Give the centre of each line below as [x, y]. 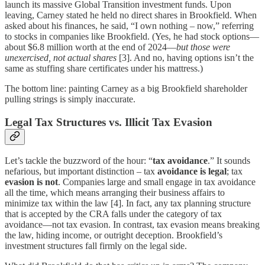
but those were [203, 47]
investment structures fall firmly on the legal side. [96, 246]
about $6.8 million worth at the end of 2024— [91, 47]
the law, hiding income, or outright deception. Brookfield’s [114, 235]
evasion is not [31, 182]
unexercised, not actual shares [61, 57]
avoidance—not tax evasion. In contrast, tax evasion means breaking [132, 225]
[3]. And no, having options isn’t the [185, 57]
